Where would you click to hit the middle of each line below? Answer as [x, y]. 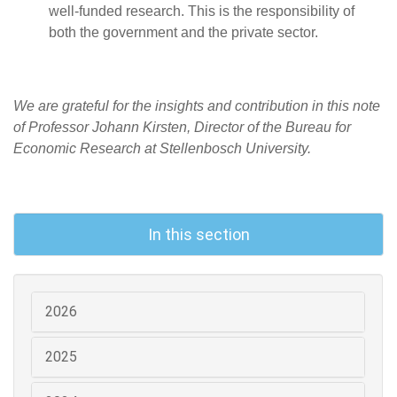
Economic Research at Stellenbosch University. [164, 149]
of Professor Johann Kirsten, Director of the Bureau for [182, 128]
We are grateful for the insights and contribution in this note [197, 106]
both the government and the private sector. [185, 33]
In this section [198, 235]
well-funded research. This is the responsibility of [202, 12]
